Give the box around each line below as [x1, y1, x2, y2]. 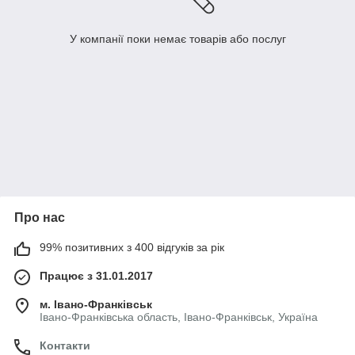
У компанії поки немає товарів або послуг [69, 32, 286, 46]
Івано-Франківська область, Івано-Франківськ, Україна [40, 311, 318, 324]
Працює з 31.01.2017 [40, 269, 153, 283]
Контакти [40, 339, 90, 353]
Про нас [14, 211, 65, 225]
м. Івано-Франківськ [40, 298, 152, 311]
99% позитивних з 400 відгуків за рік [40, 241, 224, 254]
